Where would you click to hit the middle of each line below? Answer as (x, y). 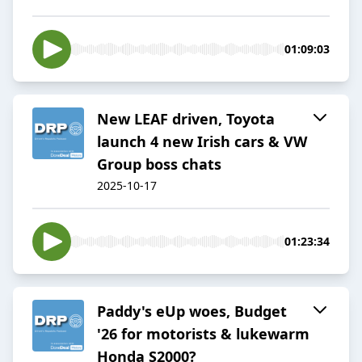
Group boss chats (159, 164)
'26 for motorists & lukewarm (203, 334)
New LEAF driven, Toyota (186, 119)
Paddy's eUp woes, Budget (192, 311)
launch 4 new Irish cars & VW (202, 142)
